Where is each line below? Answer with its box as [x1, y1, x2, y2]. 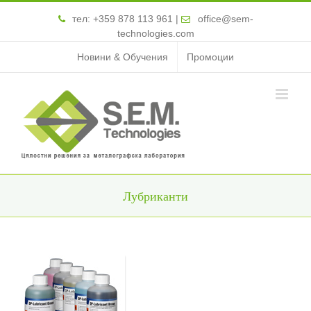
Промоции [187, 51, 234, 62]
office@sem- [197, 13, 253, 24]
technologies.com [117, 28, 194, 39]
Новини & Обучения [77, 51, 168, 62]
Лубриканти [123, 187, 188, 204]
